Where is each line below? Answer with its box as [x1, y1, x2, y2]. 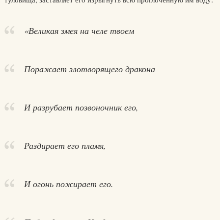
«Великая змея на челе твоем [24, 25, 134, 36]
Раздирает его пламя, [24, 139, 106, 151]
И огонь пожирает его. [24, 178, 113, 190]
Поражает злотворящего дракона [24, 63, 155, 75]
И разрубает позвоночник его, [24, 101, 138, 113]
